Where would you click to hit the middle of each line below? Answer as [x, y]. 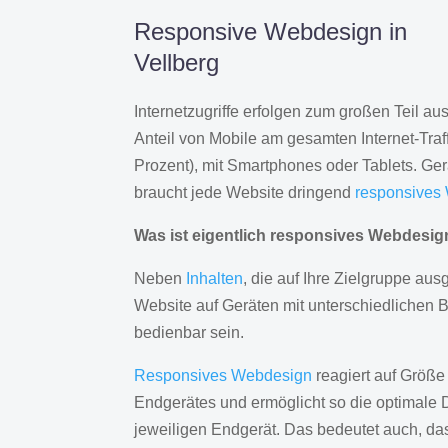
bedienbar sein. [189, 333]
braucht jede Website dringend [245, 193]
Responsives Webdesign [223, 376]
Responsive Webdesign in [271, 32]
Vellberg [177, 63]
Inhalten [215, 279]
